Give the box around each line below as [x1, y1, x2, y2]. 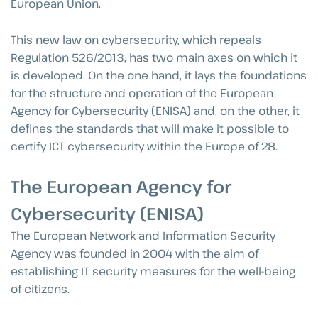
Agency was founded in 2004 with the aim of [11, 246, 258, 262]
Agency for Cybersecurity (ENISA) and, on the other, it [11, 102, 300, 119]
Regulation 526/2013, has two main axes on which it [11, 49, 297, 65]
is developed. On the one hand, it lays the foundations [11, 67, 307, 83]
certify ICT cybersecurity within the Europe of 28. [11, 138, 278, 154]
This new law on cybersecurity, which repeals [11, 31, 261, 48]
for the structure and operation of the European [11, 84, 273, 101]
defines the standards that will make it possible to [11, 120, 289, 136]
